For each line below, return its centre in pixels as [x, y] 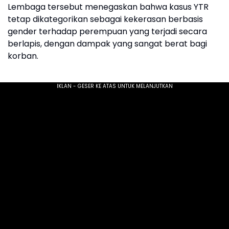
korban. [23, 56]
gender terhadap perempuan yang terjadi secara [107, 32]
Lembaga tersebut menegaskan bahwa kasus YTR [108, 7]
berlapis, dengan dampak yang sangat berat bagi [107, 44]
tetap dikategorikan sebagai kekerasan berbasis [105, 19]
